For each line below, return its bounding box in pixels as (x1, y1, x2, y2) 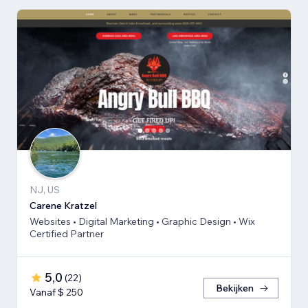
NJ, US (30, 183, 60, 196)
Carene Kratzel (30, 199, 97, 212)
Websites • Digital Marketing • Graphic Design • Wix (30, 214, 255, 228)
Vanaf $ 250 (30, 285, 83, 298)
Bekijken (216, 281, 254, 294)
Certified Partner (30, 227, 104, 240)
